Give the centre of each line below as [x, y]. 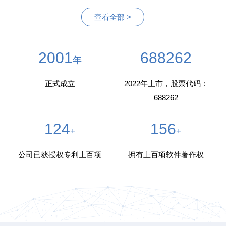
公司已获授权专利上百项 [60, 154]
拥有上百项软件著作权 [166, 154]
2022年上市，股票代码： [166, 83]
